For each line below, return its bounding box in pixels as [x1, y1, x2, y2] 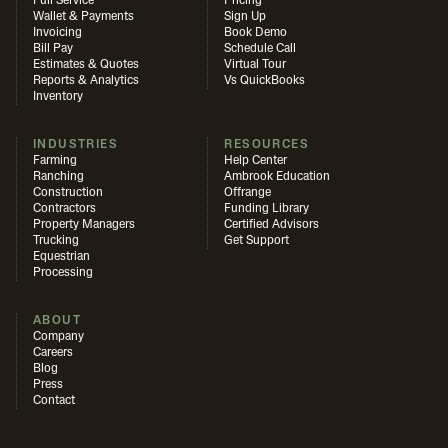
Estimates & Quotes [33, 58, 139, 71]
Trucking [33, 234, 79, 247]
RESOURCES [224, 138, 309, 151]
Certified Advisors [224, 218, 320, 231]
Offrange [224, 186, 272, 199]
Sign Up [224, 10, 267, 23]
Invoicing [33, 26, 82, 39]
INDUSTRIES [33, 138, 118, 151]
